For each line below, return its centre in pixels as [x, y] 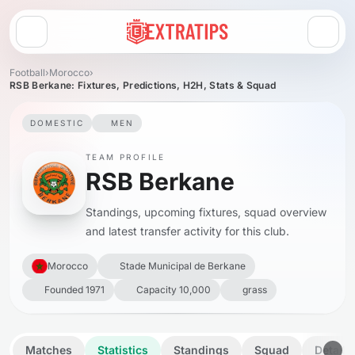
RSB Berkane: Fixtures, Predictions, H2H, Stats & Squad [143, 85]
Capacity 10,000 [174, 290]
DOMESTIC [57, 123]
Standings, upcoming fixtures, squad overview [206, 212]
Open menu [61, 38]
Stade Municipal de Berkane [183, 266]
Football [27, 73]
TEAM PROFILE [126, 157]
